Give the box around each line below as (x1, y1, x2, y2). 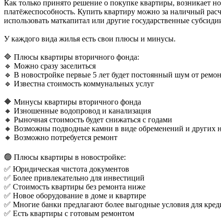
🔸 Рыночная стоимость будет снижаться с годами (4, 115, 172, 124)
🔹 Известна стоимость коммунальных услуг (4, 79, 154, 88)
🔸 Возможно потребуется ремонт (4, 133, 117, 142)
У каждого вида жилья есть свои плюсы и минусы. (4, 34, 176, 43)
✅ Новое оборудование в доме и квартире (4, 191, 146, 200)
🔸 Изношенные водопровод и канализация (4, 106, 151, 115)
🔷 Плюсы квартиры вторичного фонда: (4, 52, 139, 61)
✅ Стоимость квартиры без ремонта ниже (4, 182, 146, 191)
